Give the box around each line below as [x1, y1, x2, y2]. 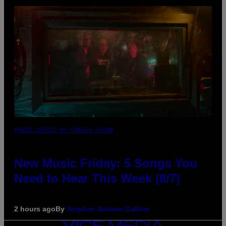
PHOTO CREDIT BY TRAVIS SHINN [14, 127, 113, 134]
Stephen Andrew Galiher [67, 205, 150, 213]
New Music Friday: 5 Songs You [14, 156, 197, 171]
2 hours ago [14, 205, 55, 213]
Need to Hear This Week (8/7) [14, 172, 180, 186]
